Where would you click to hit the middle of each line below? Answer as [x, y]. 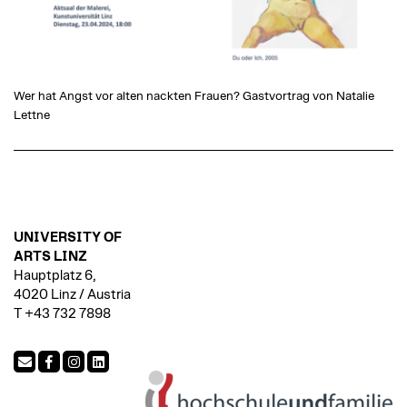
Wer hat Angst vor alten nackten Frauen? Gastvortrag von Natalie [194, 97]
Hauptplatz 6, [55, 276]
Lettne [32, 116]
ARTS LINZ [50, 257]
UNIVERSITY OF [68, 238]
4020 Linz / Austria [72, 295]
